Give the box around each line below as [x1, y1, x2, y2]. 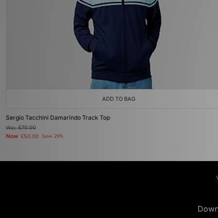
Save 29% [42, 133, 63, 139]
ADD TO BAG [102, 95, 135, 102]
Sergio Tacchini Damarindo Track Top [6, 114, 110, 121]
